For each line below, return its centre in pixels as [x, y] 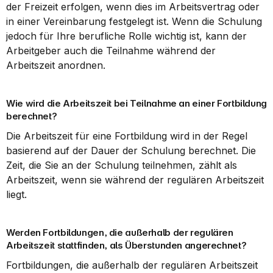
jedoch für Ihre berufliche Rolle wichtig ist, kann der [126, 36]
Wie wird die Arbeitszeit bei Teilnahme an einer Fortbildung [136, 103]
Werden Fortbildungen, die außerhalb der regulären [120, 232]
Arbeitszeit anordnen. [56, 65]
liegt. [16, 194]
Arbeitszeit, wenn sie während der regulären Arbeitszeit [135, 180]
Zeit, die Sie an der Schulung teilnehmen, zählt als [122, 165]
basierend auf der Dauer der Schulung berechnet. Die [131, 151]
